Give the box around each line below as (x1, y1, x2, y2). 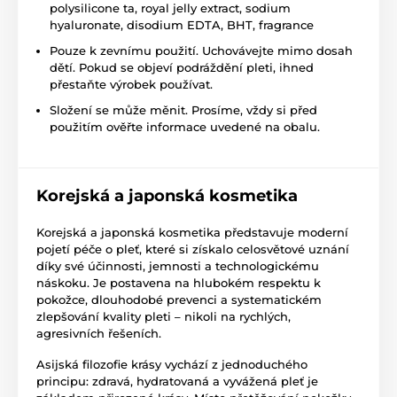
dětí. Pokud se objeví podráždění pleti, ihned (50, 59, 314, 74)
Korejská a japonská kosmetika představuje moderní (36, 224, 348, 239)
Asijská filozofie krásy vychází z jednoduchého (36, 356, 307, 371)
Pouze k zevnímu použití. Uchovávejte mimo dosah (50, 43, 353, 58)
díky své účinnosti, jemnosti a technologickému (36, 258, 319, 273)
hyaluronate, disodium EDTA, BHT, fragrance (50, 17, 314, 32)
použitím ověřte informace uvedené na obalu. (50, 119, 320, 134)
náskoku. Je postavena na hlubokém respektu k (36, 275, 321, 290)
